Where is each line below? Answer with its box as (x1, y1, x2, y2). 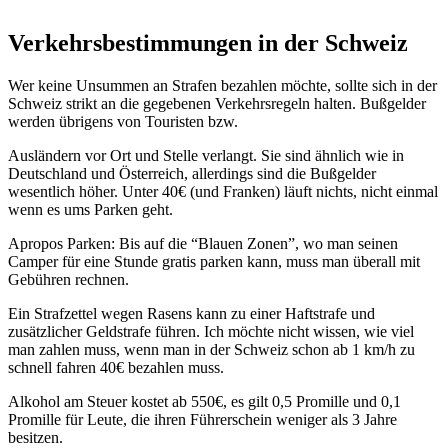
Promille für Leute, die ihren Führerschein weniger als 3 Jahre (8, 410, 397, 428)
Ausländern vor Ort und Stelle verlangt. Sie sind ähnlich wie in (8, 146, 404, 164)
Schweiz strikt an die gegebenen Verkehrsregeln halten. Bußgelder (8, 94, 426, 112)
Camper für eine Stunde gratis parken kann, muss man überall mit (8, 252, 420, 270)
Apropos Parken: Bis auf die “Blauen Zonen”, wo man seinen (8, 234, 398, 252)
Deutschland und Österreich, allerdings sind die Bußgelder (8, 164, 376, 182)
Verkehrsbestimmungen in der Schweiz (8, 29, 408, 56)
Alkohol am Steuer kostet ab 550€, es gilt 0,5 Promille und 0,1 (8, 392, 401, 410)
